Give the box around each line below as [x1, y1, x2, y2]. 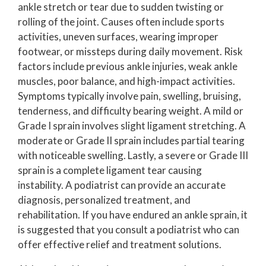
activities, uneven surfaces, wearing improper [18, 30, 218, 43]
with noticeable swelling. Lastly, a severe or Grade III [18, 149, 248, 162]
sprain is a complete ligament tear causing [18, 164, 202, 177]
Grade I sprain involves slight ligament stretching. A [18, 119, 246, 132]
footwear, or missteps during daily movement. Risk [18, 45, 243, 58]
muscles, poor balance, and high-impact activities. [18, 75, 235, 88]
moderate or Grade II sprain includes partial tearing [18, 134, 245, 147]
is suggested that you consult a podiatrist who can [18, 223, 239, 236]
